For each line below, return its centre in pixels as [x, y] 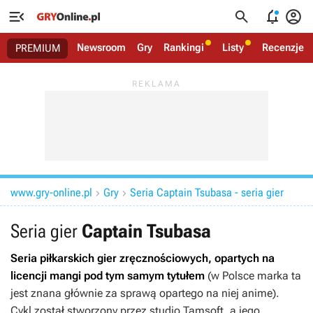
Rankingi [184, 48]
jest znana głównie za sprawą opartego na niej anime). [145, 293]
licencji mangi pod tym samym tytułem [108, 276]
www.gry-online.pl [51, 192]
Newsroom [101, 48]
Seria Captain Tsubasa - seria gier [207, 192]
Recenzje [283, 48]
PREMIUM [38, 48]
